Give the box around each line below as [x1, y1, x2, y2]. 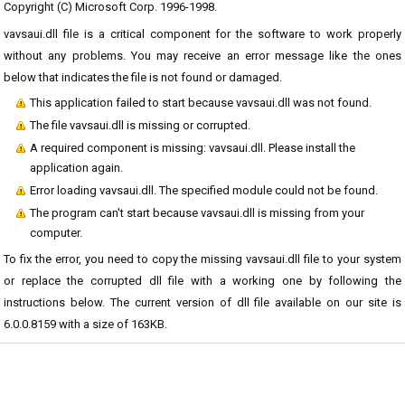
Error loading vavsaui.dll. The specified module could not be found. [30, 184, 378, 197]
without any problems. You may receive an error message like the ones [4, 49, 401, 62]
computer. [30, 226, 82, 240]
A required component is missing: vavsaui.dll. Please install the [30, 141, 355, 155]
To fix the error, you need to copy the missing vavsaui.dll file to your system [4, 252, 401, 266]
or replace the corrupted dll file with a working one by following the [4, 274, 401, 287]
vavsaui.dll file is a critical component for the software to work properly [4, 27, 401, 41]
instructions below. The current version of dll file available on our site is [4, 296, 401, 309]
